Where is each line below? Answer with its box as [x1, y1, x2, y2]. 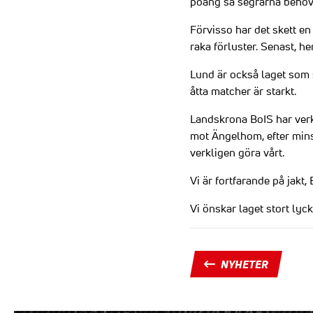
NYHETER [221, 256, 268, 272]
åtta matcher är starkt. [190, 84, 296, 98]
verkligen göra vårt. [190, 145, 284, 159]
